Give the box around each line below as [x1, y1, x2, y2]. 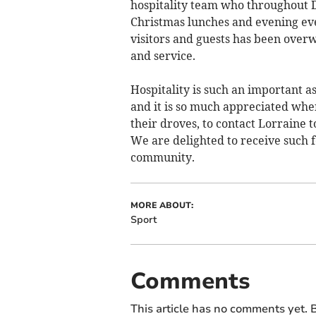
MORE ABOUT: [130, 199, 193, 211]
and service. [130, 48, 195, 63]
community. [130, 150, 195, 164]
